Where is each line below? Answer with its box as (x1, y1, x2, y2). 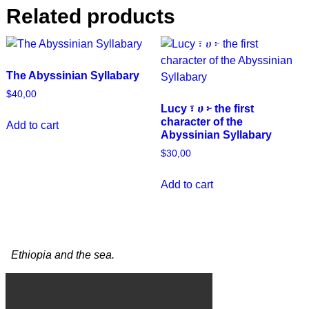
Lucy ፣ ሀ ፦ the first (160, 103, 254, 115)
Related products (6, 5, 175, 28)
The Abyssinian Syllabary (6, 70, 139, 82)
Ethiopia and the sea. (6, 249, 114, 261)
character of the (160, 116, 243, 128)
